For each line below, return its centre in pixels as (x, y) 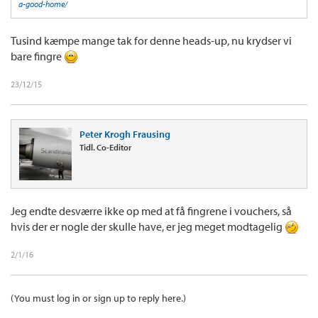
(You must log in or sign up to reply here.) (98, 298)
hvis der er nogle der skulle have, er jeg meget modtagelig (148, 226)
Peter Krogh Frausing (125, 134)
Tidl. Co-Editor (105, 147)
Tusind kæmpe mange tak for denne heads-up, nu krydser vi (151, 40)
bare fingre (37, 56)
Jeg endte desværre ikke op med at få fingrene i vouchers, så (151, 210)
